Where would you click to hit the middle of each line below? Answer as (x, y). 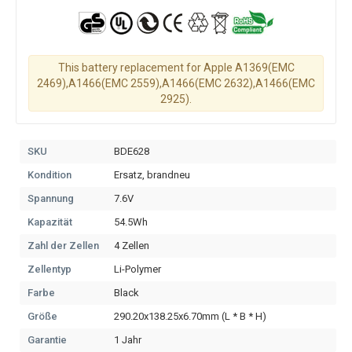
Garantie (47, 340)
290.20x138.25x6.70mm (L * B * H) (190, 316)
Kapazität (50, 222)
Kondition (49, 175)
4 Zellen (132, 246)
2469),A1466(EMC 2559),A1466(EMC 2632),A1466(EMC (176, 83)
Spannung (51, 198)
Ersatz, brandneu (152, 175)
